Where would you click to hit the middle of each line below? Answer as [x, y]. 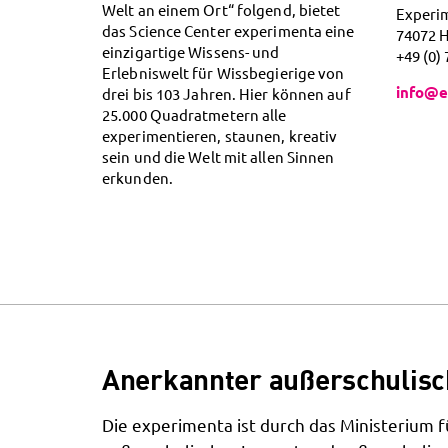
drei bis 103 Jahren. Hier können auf [226, 94]
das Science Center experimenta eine [228, 31]
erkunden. [137, 178]
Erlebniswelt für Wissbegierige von [223, 73]
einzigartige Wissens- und [191, 52]
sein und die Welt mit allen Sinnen [218, 157]
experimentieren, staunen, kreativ [220, 136]
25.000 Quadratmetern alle [194, 115]
